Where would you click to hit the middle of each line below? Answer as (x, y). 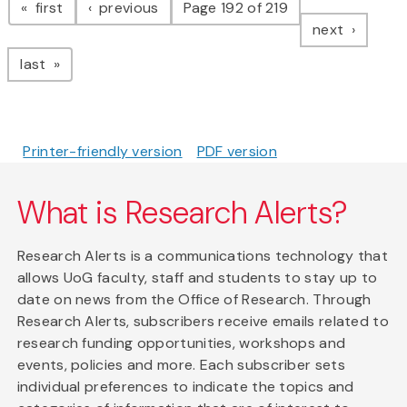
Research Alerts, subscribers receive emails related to (203, 322)
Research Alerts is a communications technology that (203, 256)
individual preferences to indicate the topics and (185, 387)
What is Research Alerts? (183, 213)
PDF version (237, 152)
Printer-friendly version (103, 152)
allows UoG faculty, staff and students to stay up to (197, 278)
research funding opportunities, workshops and (181, 343)
